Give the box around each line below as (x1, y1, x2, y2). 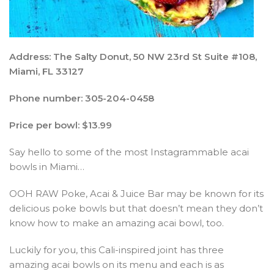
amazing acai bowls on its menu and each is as (9, 258, 224, 270)
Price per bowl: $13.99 (9, 119, 112, 131)
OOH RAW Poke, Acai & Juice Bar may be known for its (9, 187, 264, 199)
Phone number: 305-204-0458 (9, 92, 154, 104)
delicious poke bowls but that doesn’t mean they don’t (9, 202, 263, 214)
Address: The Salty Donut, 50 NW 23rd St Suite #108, (9, 50, 257, 62)
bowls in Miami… (9, 160, 84, 172)
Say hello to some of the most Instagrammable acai (9, 146, 249, 158)
